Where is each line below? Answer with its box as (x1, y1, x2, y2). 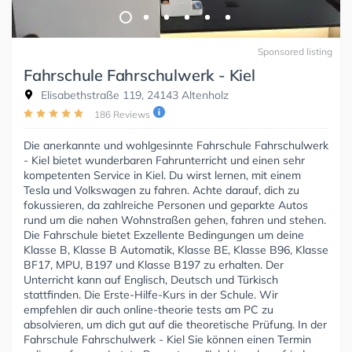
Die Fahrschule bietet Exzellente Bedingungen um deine (24, 227, 304, 242)
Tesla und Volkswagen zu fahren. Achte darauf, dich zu (24, 182, 299, 197)
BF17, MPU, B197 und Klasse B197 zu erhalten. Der (24, 257, 284, 272)
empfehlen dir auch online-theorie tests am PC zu (24, 302, 273, 317)
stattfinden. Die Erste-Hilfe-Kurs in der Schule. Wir (24, 287, 278, 302)
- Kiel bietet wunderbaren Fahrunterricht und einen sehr (24, 152, 305, 167)
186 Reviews (94, 108, 150, 120)
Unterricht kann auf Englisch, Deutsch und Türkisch (24, 272, 278, 287)
